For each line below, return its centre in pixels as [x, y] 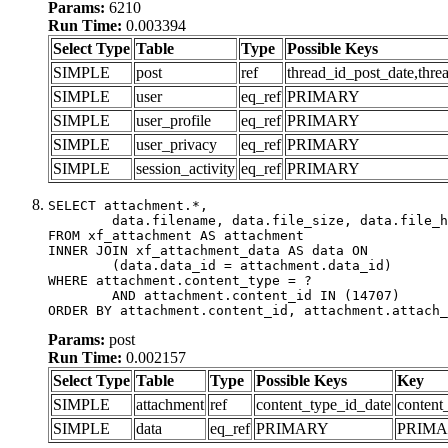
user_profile [173, 120]
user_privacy [176, 144]
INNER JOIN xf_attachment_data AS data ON [208, 250]
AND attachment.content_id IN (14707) [80, 295]
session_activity [185, 168]
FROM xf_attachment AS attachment [176, 235]
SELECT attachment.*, [128, 205]
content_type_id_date [323, 404]
